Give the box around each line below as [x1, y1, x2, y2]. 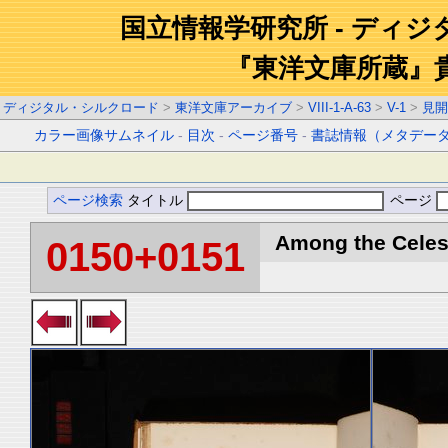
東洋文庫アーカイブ [175, 100, 292, 115]
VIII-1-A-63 [308, 100, 371, 115]
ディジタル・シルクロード [3, 100, 159, 115]
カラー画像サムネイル [34, 128, 175, 143]
